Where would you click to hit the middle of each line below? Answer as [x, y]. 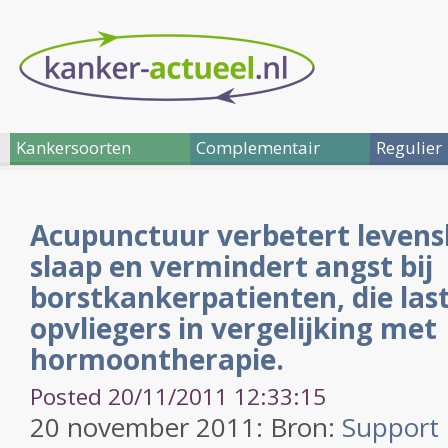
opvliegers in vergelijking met [233, 328]
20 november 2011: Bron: [186, 427]
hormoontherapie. [157, 359]
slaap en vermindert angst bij [231, 266]
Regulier [409, 147]
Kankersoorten [73, 147]
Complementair [258, 147]
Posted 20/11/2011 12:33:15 [178, 396]
